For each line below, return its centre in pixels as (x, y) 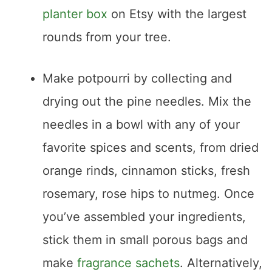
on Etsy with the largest (177, 14)
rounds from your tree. (107, 37)
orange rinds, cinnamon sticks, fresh (146, 171)
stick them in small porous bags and (145, 240)
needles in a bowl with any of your (141, 125)
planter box (75, 14)
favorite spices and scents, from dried (151, 148)
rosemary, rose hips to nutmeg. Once (148, 194)
